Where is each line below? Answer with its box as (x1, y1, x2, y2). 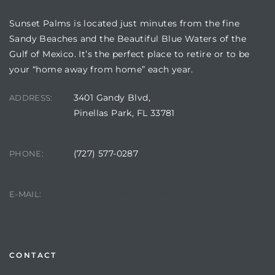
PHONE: (9, 149, 44, 159)
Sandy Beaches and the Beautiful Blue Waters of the (9, 33, 246, 45)
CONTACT (9, 250, 57, 260)
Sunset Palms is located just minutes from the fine (9, 18, 239, 29)
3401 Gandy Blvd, (73, 92, 150, 104)
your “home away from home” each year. (9, 64, 193, 76)
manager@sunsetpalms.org (73, 188, 199, 200)
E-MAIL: (9, 189, 42, 199)
